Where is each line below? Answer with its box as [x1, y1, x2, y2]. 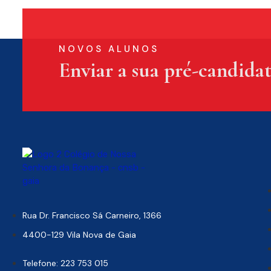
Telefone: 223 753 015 [22, 257, 108, 269]
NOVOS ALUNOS [59, 42, 159, 55]
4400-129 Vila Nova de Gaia [22, 229, 136, 240]
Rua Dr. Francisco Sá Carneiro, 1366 [22, 209, 162, 221]
